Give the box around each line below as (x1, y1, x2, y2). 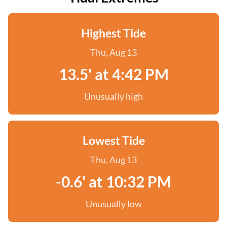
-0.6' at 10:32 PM (56, 172, 171, 191)
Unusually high (84, 91, 143, 102)
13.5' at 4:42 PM (58, 65, 169, 83)
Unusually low (85, 198, 142, 209)
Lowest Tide (82, 133, 145, 147)
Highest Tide (81, 26, 146, 40)
